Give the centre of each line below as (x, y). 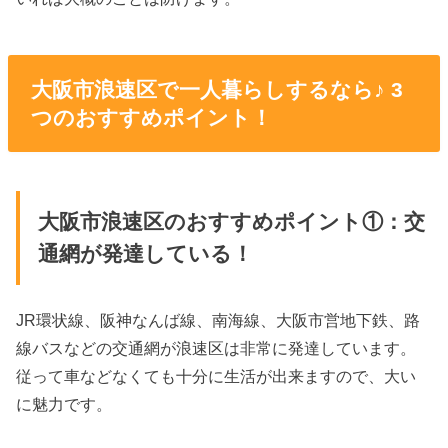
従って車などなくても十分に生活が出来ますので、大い (216, 376)
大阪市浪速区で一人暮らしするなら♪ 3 (216, 89)
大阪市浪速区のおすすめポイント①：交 (231, 222)
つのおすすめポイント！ (151, 117)
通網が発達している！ (145, 254)
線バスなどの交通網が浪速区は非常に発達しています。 (216, 348)
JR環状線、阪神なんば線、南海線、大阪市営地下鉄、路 (218, 320)
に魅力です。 (64, 404)
